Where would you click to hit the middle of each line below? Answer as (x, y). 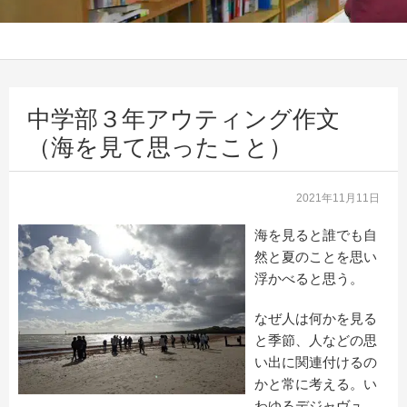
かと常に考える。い (316, 383)
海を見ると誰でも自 (316, 234)
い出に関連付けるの (316, 362)
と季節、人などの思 (316, 340)
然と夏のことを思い (316, 256)
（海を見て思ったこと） (160, 147)
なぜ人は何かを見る (316, 318)
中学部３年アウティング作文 (184, 119)
